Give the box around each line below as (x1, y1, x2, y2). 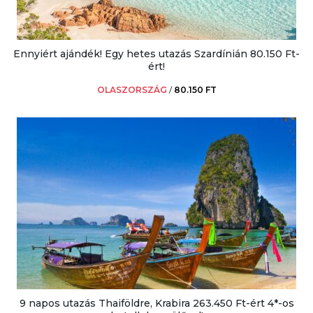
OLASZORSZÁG (96, 84, 167, 95)
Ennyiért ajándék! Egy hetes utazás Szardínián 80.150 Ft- (13, 47, 300, 60)
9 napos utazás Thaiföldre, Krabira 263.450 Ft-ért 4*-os (19, 296, 294, 310)
